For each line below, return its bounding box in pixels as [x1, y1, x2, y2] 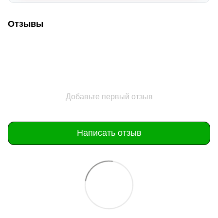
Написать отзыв [76, 128, 142, 138]
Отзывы [8, 18, 43, 29]
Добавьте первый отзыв [65, 92, 153, 101]
